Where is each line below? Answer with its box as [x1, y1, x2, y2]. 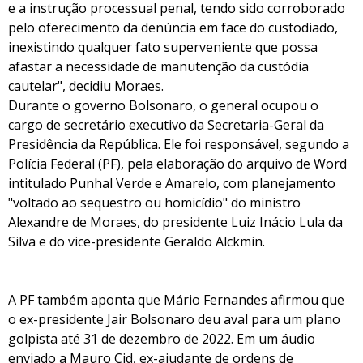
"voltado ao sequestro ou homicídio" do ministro [8, 194, 301, 211]
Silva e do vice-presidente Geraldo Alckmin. [8, 233, 265, 250]
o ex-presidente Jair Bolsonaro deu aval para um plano [8, 310, 340, 328]
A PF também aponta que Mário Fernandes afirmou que [8, 291, 344, 309]
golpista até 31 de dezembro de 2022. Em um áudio [8, 330, 315, 348]
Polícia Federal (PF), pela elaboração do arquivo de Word [8, 155, 347, 173]
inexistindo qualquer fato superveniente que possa [8, 38, 318, 56]
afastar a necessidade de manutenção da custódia [8, 58, 309, 75]
